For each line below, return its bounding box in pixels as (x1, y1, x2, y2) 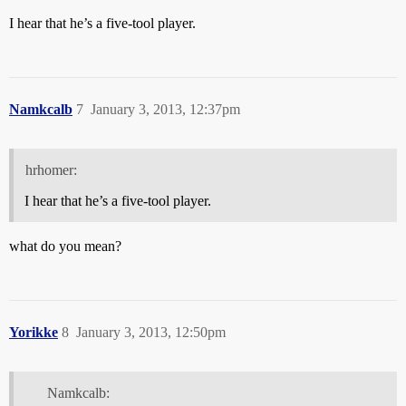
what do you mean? (9, 238, 121, 255)
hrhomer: (24, 162, 77, 179)
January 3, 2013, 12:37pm (91, 101, 240, 118)
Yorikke (9, 324, 58, 341)
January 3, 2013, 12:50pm (76, 324, 226, 341)
